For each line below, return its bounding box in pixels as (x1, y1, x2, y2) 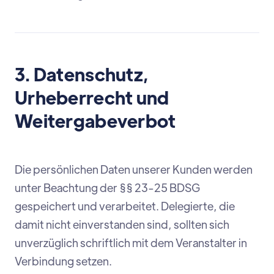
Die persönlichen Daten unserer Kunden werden (15, 162, 253, 177)
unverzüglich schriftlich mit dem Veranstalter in (15, 235, 247, 250)
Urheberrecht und (15, 86, 169, 109)
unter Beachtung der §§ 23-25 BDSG (15, 180, 200, 195)
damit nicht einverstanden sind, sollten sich (15, 217, 229, 232)
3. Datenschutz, (15, 62, 149, 86)
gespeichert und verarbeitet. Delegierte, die (15, 199, 235, 213)
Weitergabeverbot (15, 109, 176, 132)
